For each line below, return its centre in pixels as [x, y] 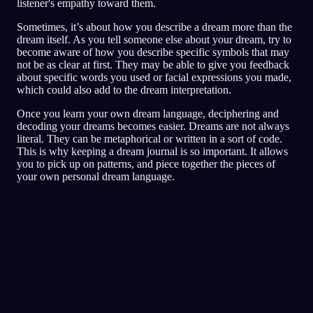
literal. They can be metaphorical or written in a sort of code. [150, 138]
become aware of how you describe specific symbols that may [153, 52]
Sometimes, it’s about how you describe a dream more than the [154, 27]
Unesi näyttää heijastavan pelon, [132, 297]
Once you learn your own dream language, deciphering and [148, 113]
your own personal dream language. [96, 176]
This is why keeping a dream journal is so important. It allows [152, 151]
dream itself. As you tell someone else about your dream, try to [154, 39]
